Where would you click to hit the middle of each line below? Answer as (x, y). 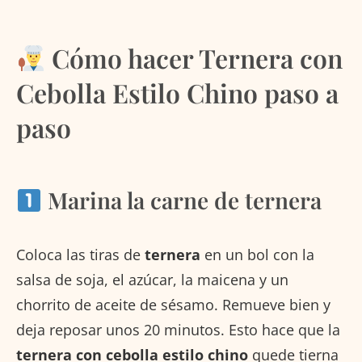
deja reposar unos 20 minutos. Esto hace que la (178, 330)
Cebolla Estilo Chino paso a (177, 93)
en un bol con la (257, 255)
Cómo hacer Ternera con (194, 58)
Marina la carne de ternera (181, 200)
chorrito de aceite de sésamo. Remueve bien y (173, 305)
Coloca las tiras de (80, 255)
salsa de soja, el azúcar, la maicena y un (152, 280)
